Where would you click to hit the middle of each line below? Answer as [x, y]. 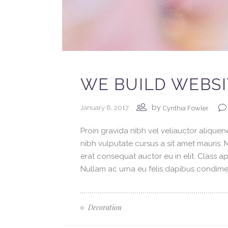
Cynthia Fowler [186, 108]
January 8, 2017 [105, 108]
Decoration [105, 208]
